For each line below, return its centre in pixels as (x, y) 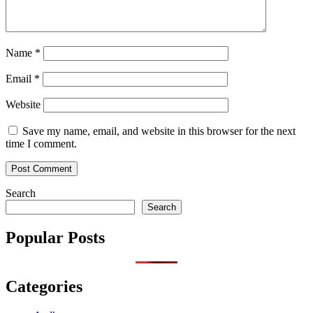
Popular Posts (55, 237)
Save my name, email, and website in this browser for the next (159, 131)
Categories (44, 286)
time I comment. (41, 143)
